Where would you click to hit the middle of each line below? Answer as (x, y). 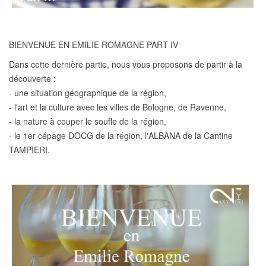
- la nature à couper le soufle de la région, (88, 121)
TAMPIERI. (29, 149)
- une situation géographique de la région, (88, 92)
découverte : (32, 78)
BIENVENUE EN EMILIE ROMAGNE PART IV (94, 44)
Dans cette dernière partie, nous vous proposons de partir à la (126, 64)
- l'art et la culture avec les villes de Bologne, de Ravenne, (118, 107)
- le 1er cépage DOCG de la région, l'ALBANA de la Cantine (121, 135)
